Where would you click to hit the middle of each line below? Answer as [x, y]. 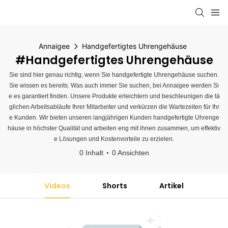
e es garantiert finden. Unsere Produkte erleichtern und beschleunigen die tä [114, 96]
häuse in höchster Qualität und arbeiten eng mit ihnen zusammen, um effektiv [114, 128]
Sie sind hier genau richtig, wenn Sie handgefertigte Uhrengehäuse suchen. [114, 75]
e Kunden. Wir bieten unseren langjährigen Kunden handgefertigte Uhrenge [114, 118]
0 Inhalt [91, 153]
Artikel [171, 186]
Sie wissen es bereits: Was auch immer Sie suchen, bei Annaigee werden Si [114, 85]
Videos [58, 186]
